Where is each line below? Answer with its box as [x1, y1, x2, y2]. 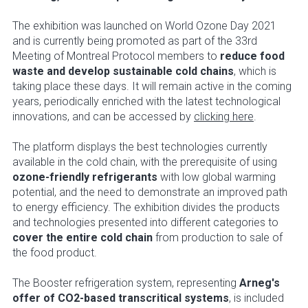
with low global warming [157, 170, 276, 184]
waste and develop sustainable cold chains [12, 65, 234, 78]
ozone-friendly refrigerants [12, 170, 157, 184]
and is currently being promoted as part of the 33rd [12, 34, 257, 48]
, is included [229, 291, 284, 305]
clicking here [194, 110, 254, 124]
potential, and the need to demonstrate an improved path [12, 186, 287, 199]
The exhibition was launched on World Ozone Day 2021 [12, 19, 276, 33]
